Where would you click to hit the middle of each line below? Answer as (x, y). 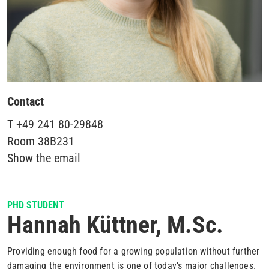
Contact (26, 101)
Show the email (44, 158)
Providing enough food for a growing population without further (134, 251)
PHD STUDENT (36, 205)
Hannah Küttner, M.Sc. (115, 225)
